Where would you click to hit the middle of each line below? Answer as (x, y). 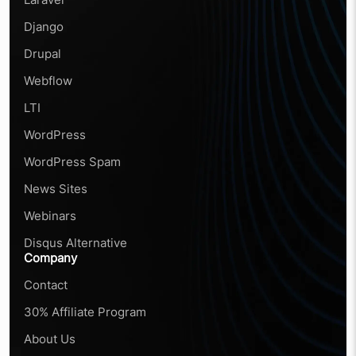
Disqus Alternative (75, 243)
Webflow (48, 81)
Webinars (50, 216)
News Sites (56, 189)
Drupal (43, 54)
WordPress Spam (72, 162)
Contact (46, 285)
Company (50, 258)
